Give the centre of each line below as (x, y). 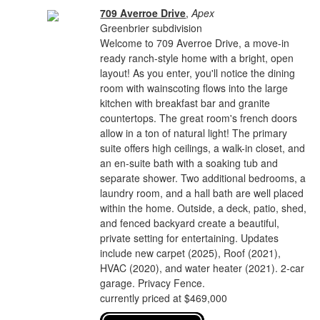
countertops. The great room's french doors (199, 118)
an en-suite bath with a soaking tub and (189, 163)
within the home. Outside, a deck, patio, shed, (204, 208)
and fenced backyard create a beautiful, (190, 223)
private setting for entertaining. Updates (190, 238)
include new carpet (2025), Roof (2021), (191, 253)
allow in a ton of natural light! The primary (194, 133)
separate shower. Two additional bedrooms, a (203, 178)
